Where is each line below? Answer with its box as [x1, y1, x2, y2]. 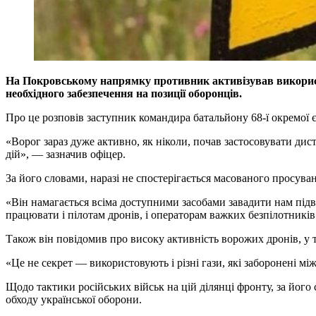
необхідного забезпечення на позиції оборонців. [6, 87, 242, 100]
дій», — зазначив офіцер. [6, 148, 126, 161]
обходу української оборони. [6, 293, 142, 306]
